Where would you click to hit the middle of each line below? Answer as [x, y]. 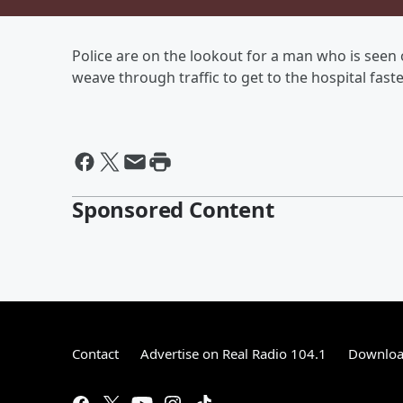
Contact [95, 354]
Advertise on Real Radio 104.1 [233, 354]
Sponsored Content [173, 209]
